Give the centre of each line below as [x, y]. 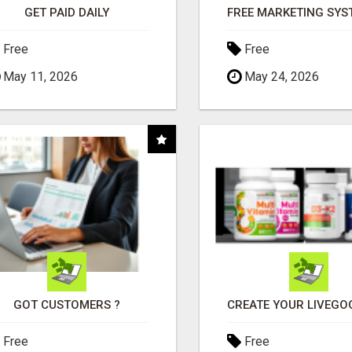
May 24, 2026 [280, 77]
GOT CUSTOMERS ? [67, 305]
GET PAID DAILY [67, 13]
